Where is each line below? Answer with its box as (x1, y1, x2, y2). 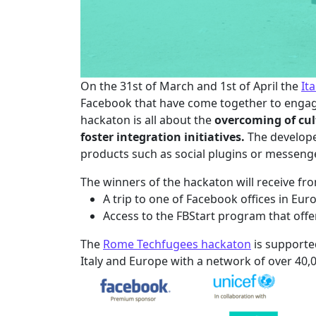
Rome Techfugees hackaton (103, 236, 251, 252)
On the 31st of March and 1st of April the (80, 78, 301, 94)
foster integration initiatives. (80, 128, 248, 145)
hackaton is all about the (80, 111, 214, 128)
